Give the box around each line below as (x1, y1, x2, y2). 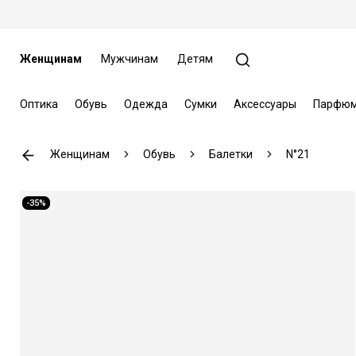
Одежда (123, 97, 168, 110)
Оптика (19, 97, 58, 110)
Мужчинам (100, 52, 158, 65)
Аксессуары (233, 97, 296, 110)
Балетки (208, 147, 253, 161)
